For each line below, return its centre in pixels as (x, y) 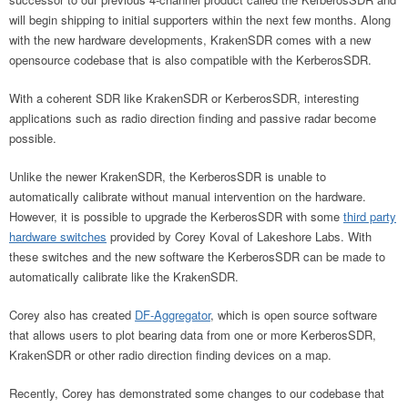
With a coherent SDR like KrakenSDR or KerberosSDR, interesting (184, 98)
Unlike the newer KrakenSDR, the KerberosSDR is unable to (168, 176)
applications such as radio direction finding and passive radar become (193, 118)
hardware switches (58, 236)
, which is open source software (294, 315)
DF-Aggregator (173, 315)
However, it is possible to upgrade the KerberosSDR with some (176, 216)
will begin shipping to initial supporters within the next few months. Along (200, 20)
